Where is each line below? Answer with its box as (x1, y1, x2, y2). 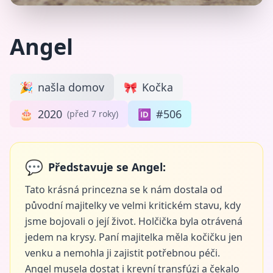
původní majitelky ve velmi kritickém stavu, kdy (25, 199, 241, 212)
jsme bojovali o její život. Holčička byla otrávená (25, 214, 243, 228)
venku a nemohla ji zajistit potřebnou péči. (25, 246, 220, 260)
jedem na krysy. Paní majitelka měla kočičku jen (25, 230, 243, 244)
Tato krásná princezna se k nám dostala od (25, 183, 222, 196)
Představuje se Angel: (48, 160, 166, 174)
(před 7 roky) (67, 108, 118, 119)
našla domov (38, 80, 104, 94)
